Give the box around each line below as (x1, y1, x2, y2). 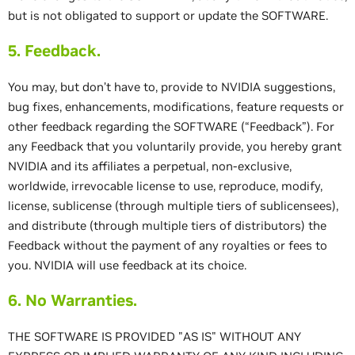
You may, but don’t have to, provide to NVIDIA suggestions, (8, 79, 335, 94)
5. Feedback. (8, 40, 101, 61)
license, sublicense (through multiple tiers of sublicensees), (8, 198, 338, 213)
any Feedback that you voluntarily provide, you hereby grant (8, 139, 342, 154)
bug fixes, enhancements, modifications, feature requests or (8, 99, 344, 114)
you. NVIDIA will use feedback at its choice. (8, 258, 246, 273)
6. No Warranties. (8, 290, 137, 311)
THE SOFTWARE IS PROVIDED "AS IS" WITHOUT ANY (8, 329, 301, 344)
